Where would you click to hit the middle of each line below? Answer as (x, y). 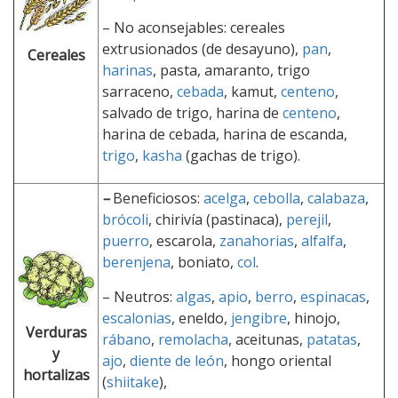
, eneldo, (201, 318)
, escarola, (184, 240)
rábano (127, 339)
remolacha (193, 339)
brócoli (125, 219)
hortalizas (56, 374)
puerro (126, 240)
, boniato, (204, 262)
